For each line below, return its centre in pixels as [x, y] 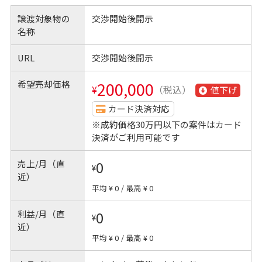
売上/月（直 [42, 164]
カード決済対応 [139, 108]
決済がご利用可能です [135, 137]
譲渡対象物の [44, 18]
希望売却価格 [44, 84]
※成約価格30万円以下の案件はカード [166, 124]
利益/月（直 [42, 213]
